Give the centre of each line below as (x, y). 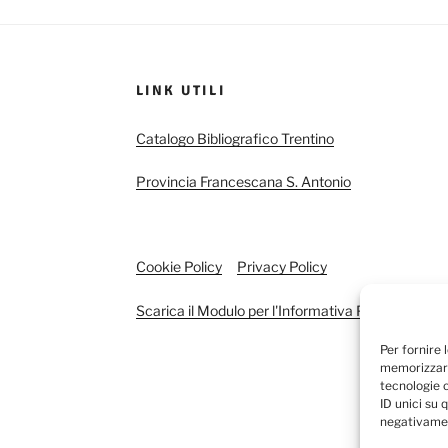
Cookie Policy (178, 266)
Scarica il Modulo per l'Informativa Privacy (270, 310)
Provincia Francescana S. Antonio (243, 181)
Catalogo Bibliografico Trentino (234, 138)
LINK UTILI (180, 90)
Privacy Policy (281, 266)
